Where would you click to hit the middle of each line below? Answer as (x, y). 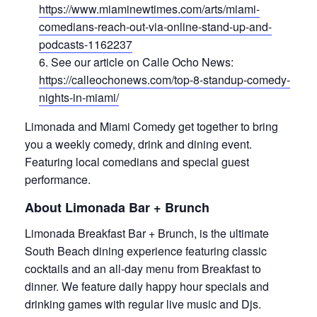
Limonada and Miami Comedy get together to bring (151, 126)
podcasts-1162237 (86, 44)
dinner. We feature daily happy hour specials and (147, 287)
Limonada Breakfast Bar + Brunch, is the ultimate (147, 234)
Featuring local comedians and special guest (137, 161)
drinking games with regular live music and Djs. (143, 304)
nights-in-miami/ (79, 97)
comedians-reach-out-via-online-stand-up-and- (155, 26)
